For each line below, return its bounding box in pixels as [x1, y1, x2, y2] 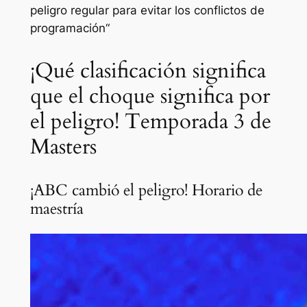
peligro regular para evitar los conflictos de [29, 3, 265, 17]
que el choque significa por [29, 81, 270, 110]
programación [29, 21, 106, 35]
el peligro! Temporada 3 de [29, 106, 271, 136]
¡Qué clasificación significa [29, 56, 266, 85]
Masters [29, 132, 97, 161]
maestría [29, 197, 84, 219]
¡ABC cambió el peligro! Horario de [29, 179, 262, 201]
